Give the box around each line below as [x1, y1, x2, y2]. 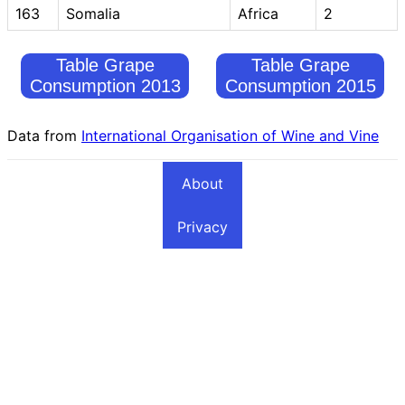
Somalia [66, 4, 120, 23]
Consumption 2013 [29, 75, 181, 96]
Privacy [177, 217, 228, 236]
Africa [238, 4, 278, 23]
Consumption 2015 [224, 75, 376, 96]
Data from [7, 126, 81, 145]
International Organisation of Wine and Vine [81, 126, 379, 145]
